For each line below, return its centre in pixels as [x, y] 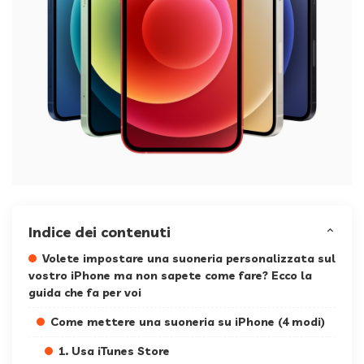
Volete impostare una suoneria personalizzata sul [189, 259]
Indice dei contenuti [100, 232]
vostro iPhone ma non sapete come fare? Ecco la [170, 276]
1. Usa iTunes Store [114, 351]
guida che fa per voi [85, 293]
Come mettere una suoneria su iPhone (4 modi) [188, 322]
